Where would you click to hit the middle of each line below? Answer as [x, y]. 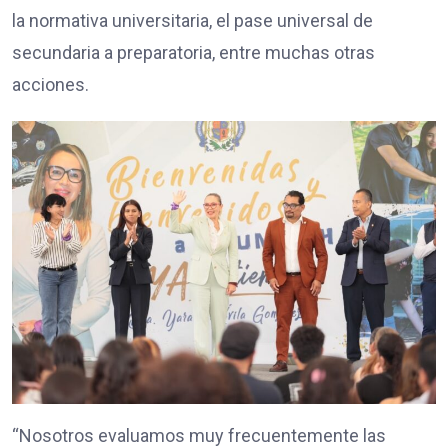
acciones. [50, 85]
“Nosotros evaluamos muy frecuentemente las [199, 435]
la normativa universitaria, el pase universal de [192, 21]
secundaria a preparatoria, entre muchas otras [193, 53]
